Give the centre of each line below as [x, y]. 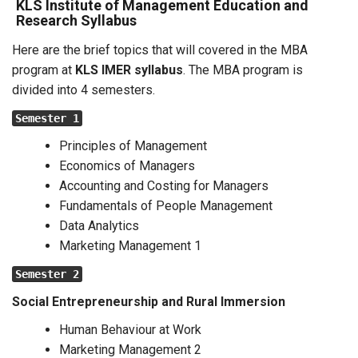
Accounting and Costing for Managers [164, 186]
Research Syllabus [76, 20]
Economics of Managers [127, 166]
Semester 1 [47, 118]
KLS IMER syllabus [129, 70]
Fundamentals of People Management [167, 206]
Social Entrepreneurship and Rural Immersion [149, 302]
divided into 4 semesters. [85, 90]
